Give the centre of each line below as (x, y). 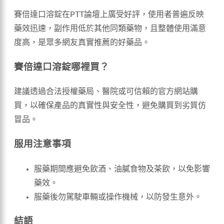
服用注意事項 (42, 144)
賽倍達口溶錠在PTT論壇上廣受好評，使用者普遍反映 (109, 14)
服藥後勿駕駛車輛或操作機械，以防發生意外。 (118, 197)
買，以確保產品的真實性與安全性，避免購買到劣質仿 (110, 106)
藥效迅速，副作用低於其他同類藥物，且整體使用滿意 (110, 28)
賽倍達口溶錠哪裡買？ (61, 67)
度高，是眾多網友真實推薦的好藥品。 (82, 42)
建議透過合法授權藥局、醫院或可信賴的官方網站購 (106, 92)
